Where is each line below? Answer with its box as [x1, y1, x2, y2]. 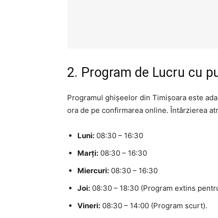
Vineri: [77, 200, 100, 210]
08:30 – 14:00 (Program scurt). [100, 200, 207, 210]
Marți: [77, 148, 98, 158]
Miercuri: [77, 165, 109, 175]
